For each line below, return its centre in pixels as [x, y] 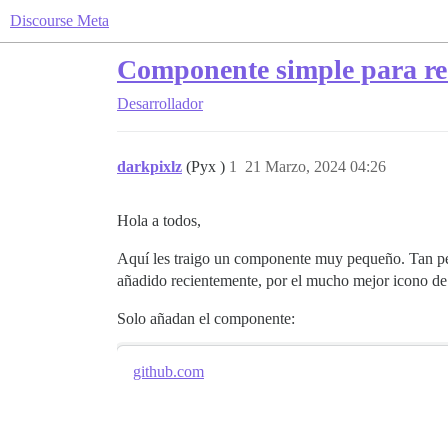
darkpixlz [149, 166]
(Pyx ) [207, 166]
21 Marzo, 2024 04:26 [315, 166]
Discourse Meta [59, 20]
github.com [168, 371]
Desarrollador [160, 103]
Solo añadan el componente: [206, 318]
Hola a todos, [159, 220]
